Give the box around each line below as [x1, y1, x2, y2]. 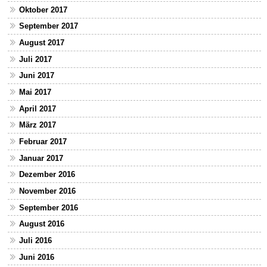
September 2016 [18, 203, 78, 212]
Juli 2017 [18, 54, 52, 64]
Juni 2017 [18, 71, 54, 80]
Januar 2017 [18, 153, 63, 163]
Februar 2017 [18, 137, 67, 146]
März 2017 [18, 120, 56, 130]
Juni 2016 [18, 252, 54, 262]
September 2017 [18, 21, 78, 31]
